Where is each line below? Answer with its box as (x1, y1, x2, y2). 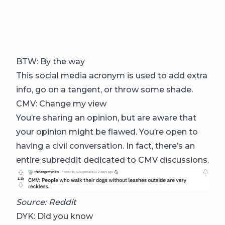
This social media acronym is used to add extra (16, 71, 207, 80)
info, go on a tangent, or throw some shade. (16, 85, 193, 94)
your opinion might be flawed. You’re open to (16, 127, 198, 137)
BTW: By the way (16, 57, 85, 66)
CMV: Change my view (16, 99, 106, 108)
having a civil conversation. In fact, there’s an (16, 141, 195, 151)
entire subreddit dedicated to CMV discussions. (16, 155, 209, 165)
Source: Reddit (16, 197, 76, 207)
